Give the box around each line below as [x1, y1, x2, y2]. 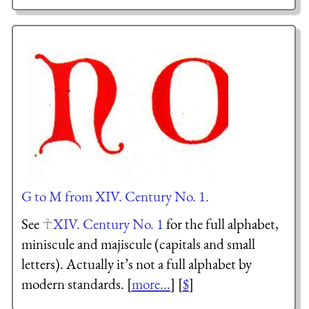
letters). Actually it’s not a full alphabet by [21, 254, 252, 273]
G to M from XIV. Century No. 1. [21, 186, 209, 206]
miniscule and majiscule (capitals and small [21, 234, 255, 253]
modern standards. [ [21, 274, 132, 293]
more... [131, 274, 170, 293]
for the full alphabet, [163, 214, 279, 233]
